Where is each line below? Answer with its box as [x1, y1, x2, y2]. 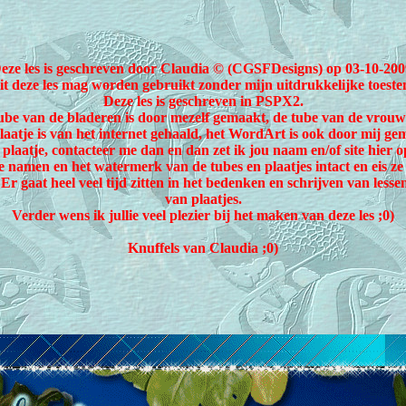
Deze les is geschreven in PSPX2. [102, 93, 304, 109]
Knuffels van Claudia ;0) [128, 240, 278, 256]
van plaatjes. [164, 191, 242, 207]
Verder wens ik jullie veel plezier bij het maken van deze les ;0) [12, 208, 394, 223]
